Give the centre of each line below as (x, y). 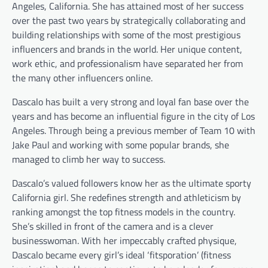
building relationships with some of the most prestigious (126, 34)
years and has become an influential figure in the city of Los (133, 116)
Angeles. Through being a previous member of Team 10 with (134, 130)
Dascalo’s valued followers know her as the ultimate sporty (132, 183)
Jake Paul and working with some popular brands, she (121, 144)
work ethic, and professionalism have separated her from (127, 63)
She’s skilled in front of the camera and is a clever (113, 226)
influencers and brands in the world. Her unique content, (127, 49)
